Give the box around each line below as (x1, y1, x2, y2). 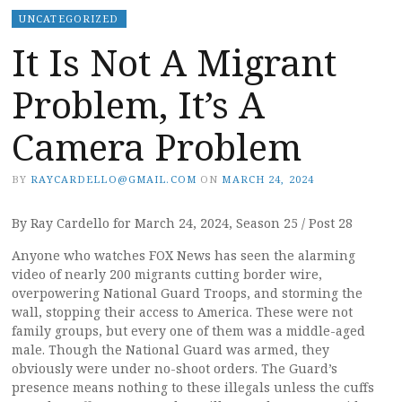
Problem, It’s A (12, 78, 265, 129)
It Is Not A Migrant (12, 36, 336, 87)
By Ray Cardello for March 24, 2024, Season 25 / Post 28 (12, 214, 353, 232)
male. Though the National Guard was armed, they (12, 340, 329, 358)
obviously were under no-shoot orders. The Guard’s (12, 359, 337, 377)
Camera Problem (12, 120, 301, 171)
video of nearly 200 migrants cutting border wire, (12, 265, 322, 283)
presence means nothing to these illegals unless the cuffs (12, 378, 374, 396)
